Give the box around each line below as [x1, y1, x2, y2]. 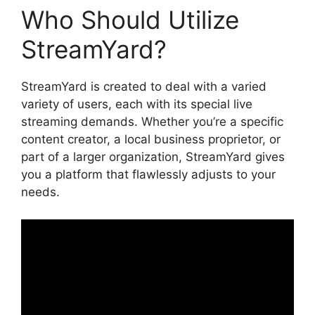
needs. [21, 185, 60, 200]
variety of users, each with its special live [21, 97, 252, 112]
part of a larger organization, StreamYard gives [21, 150, 285, 165]
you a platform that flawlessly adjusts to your [21, 167, 276, 182]
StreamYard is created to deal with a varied [21, 79, 266, 94]
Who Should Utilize [21, 5, 239, 35]
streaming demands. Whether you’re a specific [21, 115, 283, 129]
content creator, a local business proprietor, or [21, 132, 281, 147]
